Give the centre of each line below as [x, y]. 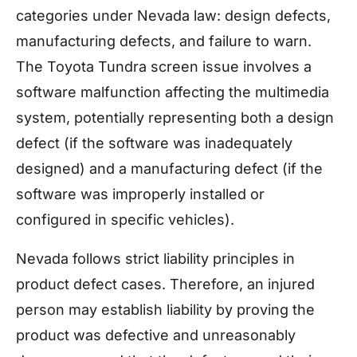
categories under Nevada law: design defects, [173, 16]
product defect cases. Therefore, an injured [165, 284]
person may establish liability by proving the [165, 309]
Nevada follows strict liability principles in [155, 258]
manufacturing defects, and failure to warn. [164, 41]
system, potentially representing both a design [175, 118]
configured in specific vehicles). [125, 220]
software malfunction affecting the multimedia [173, 92]
